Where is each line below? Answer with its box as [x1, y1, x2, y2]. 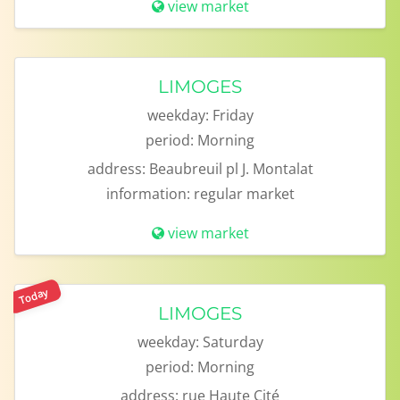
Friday [212, 105, 254, 125]
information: [105, 184, 190, 204]
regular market [193, 184, 295, 204]
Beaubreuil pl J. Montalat [148, 159, 313, 179]
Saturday [202, 332, 263, 352]
